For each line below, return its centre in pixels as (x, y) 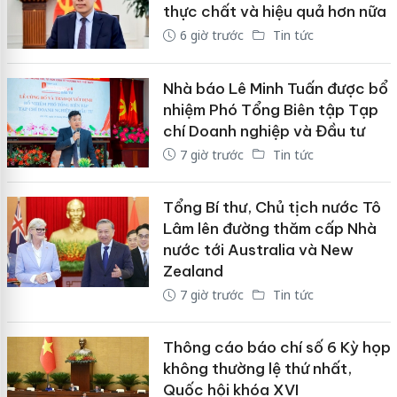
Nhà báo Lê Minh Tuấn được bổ (275, 88)
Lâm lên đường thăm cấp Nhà (269, 229)
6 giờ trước (211, 35)
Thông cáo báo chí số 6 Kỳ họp (276, 348)
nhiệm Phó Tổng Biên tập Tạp (270, 109)
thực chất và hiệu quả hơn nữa (274, 12)
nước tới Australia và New (258, 250)
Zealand (193, 272)
